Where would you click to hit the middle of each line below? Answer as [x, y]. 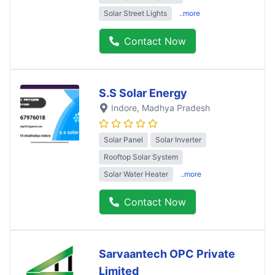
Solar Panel [123, 140]
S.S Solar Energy [143, 93]
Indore [124, 108]
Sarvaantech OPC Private [167, 254]
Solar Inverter [178, 140]
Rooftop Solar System [141, 157]
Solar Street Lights [135, 14]
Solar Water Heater [136, 174]
